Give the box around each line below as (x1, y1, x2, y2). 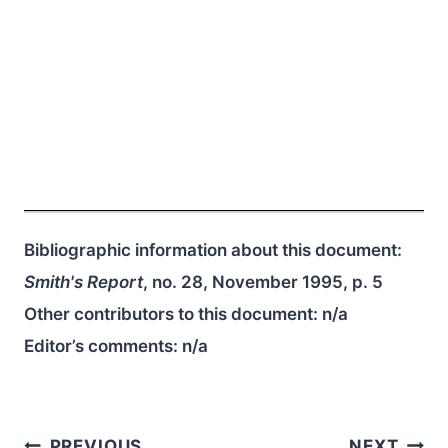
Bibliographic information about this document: (24, 240, 402, 260)
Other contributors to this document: (24, 304, 322, 324)
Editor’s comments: (24, 336, 182, 356)
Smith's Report (24, 272, 143, 292)
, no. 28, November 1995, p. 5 (143, 272, 383, 292)
